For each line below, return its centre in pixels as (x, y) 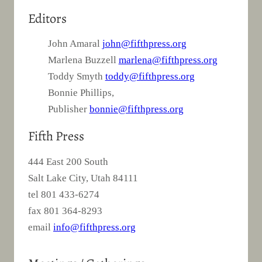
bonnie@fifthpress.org (136, 109)
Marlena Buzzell (83, 60)
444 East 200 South (68, 161)
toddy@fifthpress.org (150, 77)
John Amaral (75, 44)
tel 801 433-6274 (64, 194)
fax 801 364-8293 (65, 211)
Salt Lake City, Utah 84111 (83, 178)
